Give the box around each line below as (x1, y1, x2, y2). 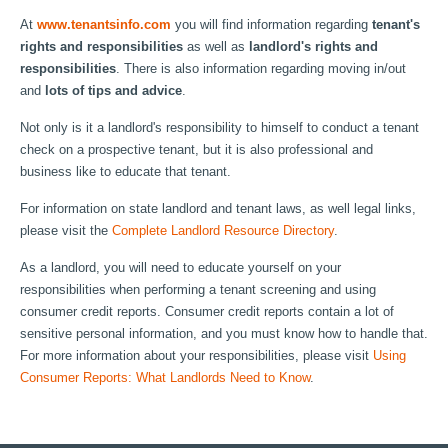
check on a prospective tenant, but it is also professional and (20, 142, 373, 157)
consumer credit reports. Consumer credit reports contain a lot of (20, 304, 394, 319)
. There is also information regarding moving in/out (116, 61, 406, 76)
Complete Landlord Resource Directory (112, 223, 334, 238)
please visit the (20, 223, 112, 238)
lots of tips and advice (45, 83, 182, 98)
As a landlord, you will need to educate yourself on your (20, 260, 341, 275)
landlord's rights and (249, 39, 378, 54)
